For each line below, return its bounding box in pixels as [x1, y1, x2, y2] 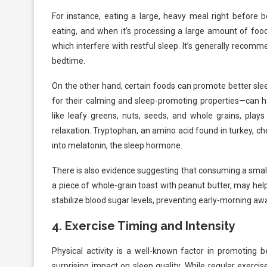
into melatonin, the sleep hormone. [52, 141, 182, 151]
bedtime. [52, 56, 85, 66]
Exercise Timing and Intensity [65, 219, 235, 234]
